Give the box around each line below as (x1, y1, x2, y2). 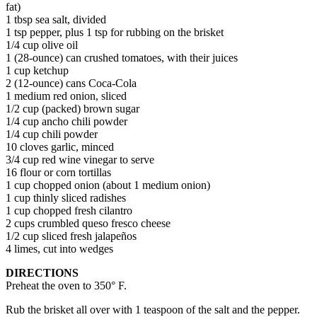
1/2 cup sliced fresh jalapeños (6, 229, 137, 242)
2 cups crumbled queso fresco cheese (6, 217, 171, 229)
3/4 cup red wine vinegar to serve (6, 153, 154, 166)
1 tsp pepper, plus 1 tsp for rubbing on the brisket (6, 25, 224, 38)
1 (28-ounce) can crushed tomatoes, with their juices (6, 51, 238, 64)
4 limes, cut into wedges (6, 242, 113, 255)
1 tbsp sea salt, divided (6, 13, 106, 25)
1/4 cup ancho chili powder (6, 115, 127, 127)
